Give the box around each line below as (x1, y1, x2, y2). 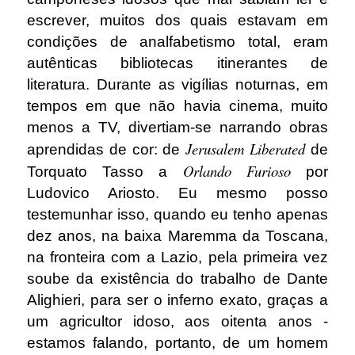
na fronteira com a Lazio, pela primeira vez (26, 248, 329, 265)
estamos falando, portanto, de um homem (26, 334, 329, 351)
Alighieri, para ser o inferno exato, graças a (26, 291, 329, 308)
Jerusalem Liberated (185, 138, 306, 158)
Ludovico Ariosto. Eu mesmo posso (26, 184, 329, 201)
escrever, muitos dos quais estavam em (26, 11, 329, 29)
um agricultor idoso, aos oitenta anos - (26, 312, 329, 330)
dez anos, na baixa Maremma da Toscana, (26, 227, 329, 244)
